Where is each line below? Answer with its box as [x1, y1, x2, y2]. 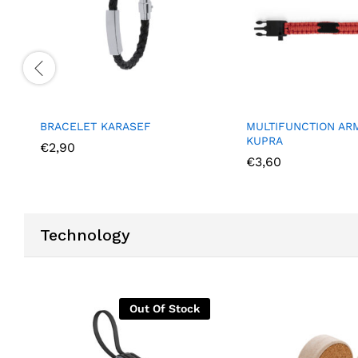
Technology [40, 225, 130, 245]
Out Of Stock [129, 301, 200, 315]
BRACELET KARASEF [40, 119, 151, 133]
